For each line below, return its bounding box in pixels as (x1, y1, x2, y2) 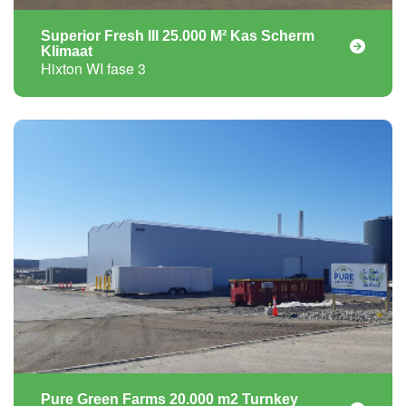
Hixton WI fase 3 (41, 58, 146, 80)
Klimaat (41, 43, 92, 60)
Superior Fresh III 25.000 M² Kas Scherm (41, 28, 314, 44)
